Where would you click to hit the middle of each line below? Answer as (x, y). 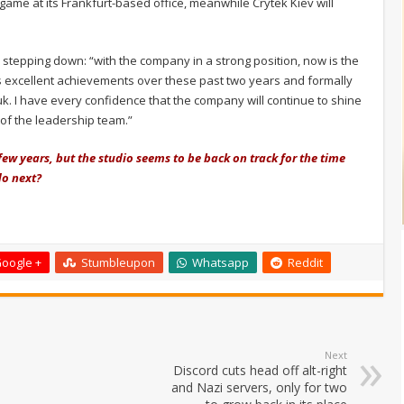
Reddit (305, 262)
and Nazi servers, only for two (259, 387)
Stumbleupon (118, 262)
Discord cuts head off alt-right (260, 370)
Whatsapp (220, 262)
